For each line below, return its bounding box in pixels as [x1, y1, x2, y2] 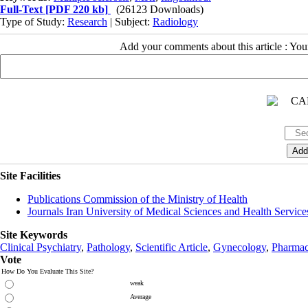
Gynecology [213, 241, 266, 253]
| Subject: [107, 16, 153, 27]
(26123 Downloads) [116, 3, 203, 15]
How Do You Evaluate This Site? [1, 267, 93, 275]
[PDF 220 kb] [43, 3, 108, 15]
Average [130, 293, 151, 300]
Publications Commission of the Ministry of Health [27, 193, 247, 205]
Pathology [87, 241, 130, 253]
